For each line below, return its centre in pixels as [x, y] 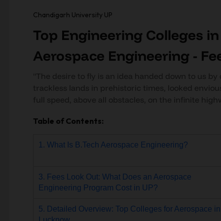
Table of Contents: [68, 121]
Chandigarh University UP [73, 15]
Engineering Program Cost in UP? [98, 188]
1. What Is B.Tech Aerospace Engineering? [113, 145]
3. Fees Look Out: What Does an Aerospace [115, 177]
